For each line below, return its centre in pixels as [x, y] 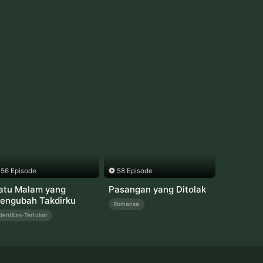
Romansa [127, 204]
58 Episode [135, 171]
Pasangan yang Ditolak [157, 189]
